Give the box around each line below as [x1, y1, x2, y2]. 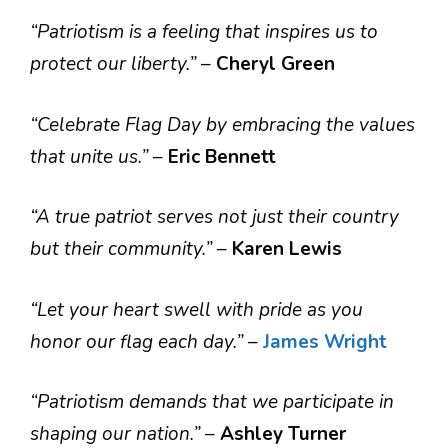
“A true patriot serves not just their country [30, 204, 399, 230]
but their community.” [30, 236, 217, 262]
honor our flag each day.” [30, 328, 248, 355]
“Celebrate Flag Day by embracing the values [30, 111, 415, 138]
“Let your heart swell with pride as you [30, 296, 363, 323]
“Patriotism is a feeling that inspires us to [30, 19, 378, 45]
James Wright [263, 328, 387, 355]
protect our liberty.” [30, 51, 201, 77]
